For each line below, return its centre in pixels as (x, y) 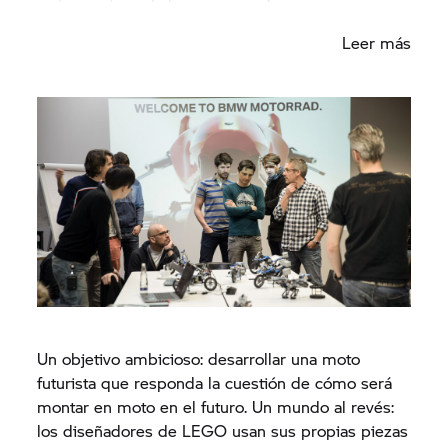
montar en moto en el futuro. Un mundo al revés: (216, 406)
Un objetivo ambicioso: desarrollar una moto (199, 358)
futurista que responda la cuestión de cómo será (215, 382)
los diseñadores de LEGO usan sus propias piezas (223, 430)
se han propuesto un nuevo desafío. (168, 16)
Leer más (376, 42)
